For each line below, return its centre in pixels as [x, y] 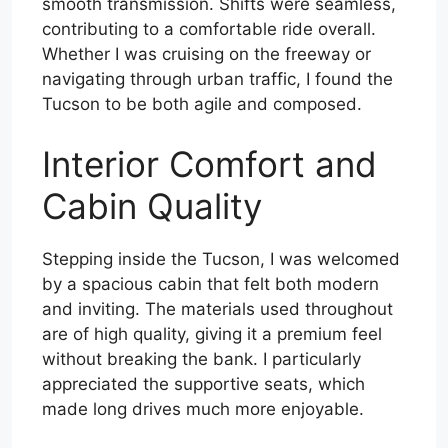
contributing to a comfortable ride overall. [209, 29]
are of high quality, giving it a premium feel [212, 333]
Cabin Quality [152, 205]
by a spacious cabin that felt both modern [210, 283]
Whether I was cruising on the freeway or [206, 54]
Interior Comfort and [209, 163]
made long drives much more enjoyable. [203, 408]
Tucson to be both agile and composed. [202, 104]
